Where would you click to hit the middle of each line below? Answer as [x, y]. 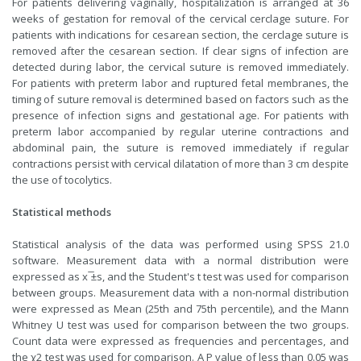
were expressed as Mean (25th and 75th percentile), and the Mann [180, 309]
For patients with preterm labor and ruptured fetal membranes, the [180, 83]
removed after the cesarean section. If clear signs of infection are [180, 51]
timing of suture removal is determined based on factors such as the [180, 100]
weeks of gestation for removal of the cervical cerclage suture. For [180, 19]
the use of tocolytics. [62, 180]
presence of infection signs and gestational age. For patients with [180, 116]
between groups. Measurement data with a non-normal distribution [180, 293]
